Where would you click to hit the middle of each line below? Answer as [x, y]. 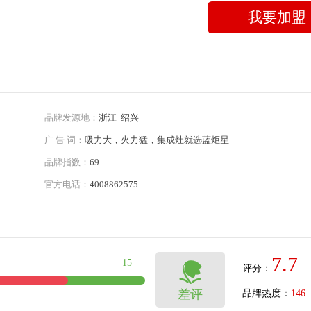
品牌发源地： [72, 118]
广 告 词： [65, 140]
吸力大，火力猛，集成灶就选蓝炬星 [157, 140]
